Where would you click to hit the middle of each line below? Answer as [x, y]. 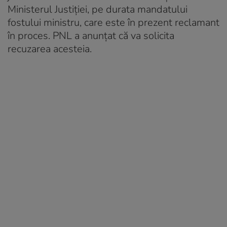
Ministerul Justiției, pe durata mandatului [98, 9]
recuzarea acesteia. [50, 49]
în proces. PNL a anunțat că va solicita [91, 35]
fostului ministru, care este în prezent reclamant [113, 22]
